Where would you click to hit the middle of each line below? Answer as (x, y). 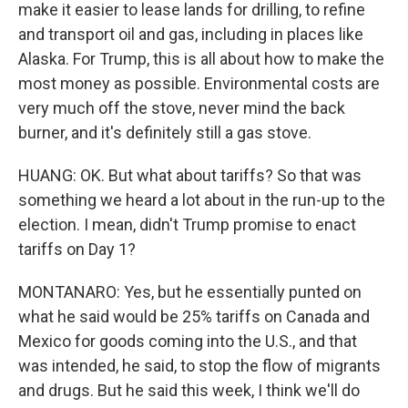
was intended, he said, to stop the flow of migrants (199, 366)
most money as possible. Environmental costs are (199, 83)
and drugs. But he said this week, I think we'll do (189, 390)
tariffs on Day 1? (77, 249)
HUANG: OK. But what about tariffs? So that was (190, 175)
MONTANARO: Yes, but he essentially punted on (190, 292)
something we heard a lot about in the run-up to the (202, 200)
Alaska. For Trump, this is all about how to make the (201, 59)
